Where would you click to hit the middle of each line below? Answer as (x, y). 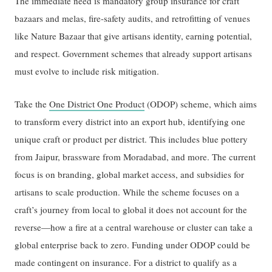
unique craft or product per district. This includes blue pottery (131, 139)
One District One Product (97, 104)
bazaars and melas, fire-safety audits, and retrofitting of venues (133, 18)
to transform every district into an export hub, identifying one (130, 122)
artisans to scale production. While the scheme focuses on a (127, 192)
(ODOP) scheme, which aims (201, 104)
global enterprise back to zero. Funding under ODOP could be (133, 245)
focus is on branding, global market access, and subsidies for (130, 175)
